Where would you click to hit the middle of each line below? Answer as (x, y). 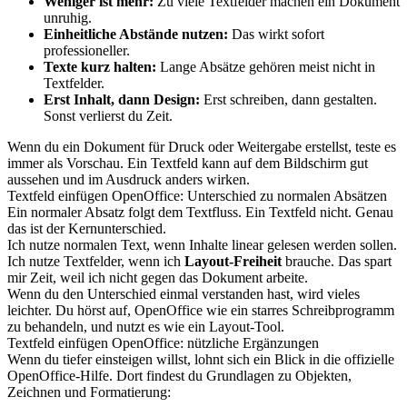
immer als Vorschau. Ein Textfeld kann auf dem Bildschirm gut (188, 163)
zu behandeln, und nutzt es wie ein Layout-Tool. (146, 327)
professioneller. (87, 50)
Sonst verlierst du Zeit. (108, 116)
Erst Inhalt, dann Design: (122, 99)
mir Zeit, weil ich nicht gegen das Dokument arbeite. (158, 278)
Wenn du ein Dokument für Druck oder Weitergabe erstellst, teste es (202, 147)
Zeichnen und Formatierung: (89, 392)
